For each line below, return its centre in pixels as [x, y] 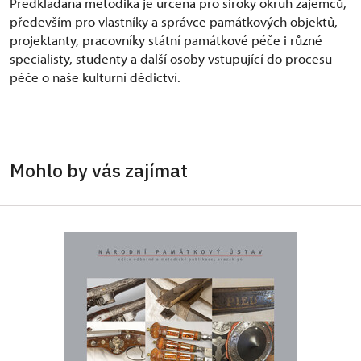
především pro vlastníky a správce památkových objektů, [174, 21]
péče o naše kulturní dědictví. [95, 77]
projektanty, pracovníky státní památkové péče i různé [166, 39]
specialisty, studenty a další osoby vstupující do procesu [171, 58]
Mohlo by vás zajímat [99, 170]
